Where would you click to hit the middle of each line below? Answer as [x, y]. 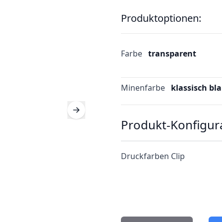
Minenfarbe [143, 88]
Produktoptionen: [161, 18]
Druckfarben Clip [153, 156]
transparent [172, 54]
